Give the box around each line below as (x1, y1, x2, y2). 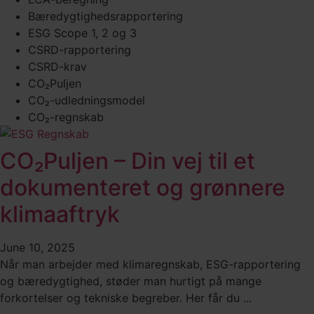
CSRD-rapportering (28, 42, 131, 57)
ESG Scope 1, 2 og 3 (28, 25, 137, 40)
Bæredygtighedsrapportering (28, 8, 183, 23)
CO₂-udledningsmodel (28, 93, 145, 107)
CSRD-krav (28, 59, 87, 74)
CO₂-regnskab (28, 109, 104, 124)
